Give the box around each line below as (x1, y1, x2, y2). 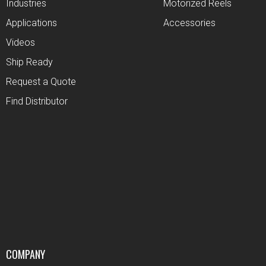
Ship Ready (6, 56, 53, 68)
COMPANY (6, 246, 45, 262)
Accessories (163, 17, 216, 29)
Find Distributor (6, 96, 68, 107)
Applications (6, 17, 57, 29)
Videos (6, 37, 35, 49)
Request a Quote (6, 76, 76, 88)
